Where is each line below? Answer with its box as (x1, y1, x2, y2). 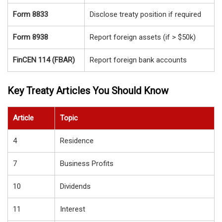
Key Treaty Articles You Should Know (7, 84, 168, 97)
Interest (60, 204, 85, 214)
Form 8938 (13, 33, 48, 42)
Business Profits (60, 159, 113, 168)
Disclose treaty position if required (90, 10, 201, 19)
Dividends (60, 181, 91, 191)
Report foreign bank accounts (90, 55, 187, 65)
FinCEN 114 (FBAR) (13, 55, 75, 65)
